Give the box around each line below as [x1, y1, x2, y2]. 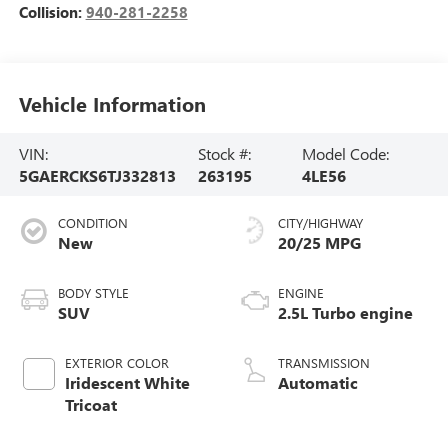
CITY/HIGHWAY [278, 214, 363, 232]
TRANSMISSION [278, 354, 370, 372]
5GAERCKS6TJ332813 [18, 164, 176, 186]
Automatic [278, 372, 358, 394]
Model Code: [302, 142, 390, 164]
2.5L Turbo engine [278, 302, 413, 324]
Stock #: [197, 142, 251, 164]
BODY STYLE [57, 284, 129, 302]
